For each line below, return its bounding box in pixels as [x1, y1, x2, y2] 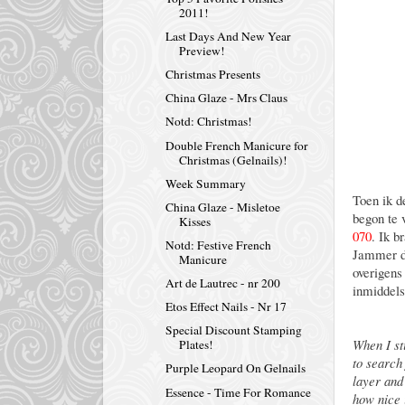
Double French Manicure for [165, 137, 308, 154]
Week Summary [165, 174, 246, 192]
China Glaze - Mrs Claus [165, 89, 287, 107]
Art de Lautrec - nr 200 [165, 275, 280, 292]
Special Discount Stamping [165, 322, 302, 339]
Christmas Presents [165, 66, 260, 83]
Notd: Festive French [165, 236, 271, 253]
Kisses [178, 212, 211, 230]
